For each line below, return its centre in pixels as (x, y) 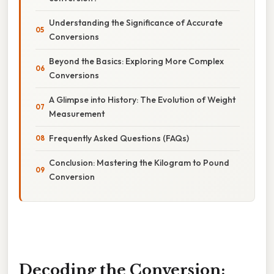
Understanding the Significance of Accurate (136, 22)
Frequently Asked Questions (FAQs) (119, 138)
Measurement (77, 113)
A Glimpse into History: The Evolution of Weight (142, 99)
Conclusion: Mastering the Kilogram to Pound (139, 162)
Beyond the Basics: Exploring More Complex (136, 61)
